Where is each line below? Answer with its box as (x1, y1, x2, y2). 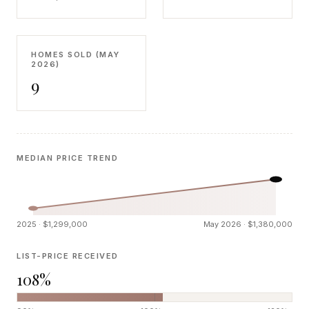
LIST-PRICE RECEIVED (17, 251, 119, 261)
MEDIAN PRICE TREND (17, 153, 118, 163)
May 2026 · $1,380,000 (203, 219, 292, 229)
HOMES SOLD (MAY (31, 50, 120, 59)
